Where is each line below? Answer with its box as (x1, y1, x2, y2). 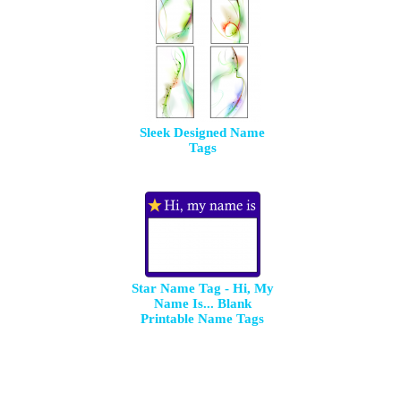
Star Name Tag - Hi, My (131, 281, 274, 295)
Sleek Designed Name (140, 125, 266, 140)
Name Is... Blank (153, 296, 252, 311)
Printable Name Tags (141, 311, 265, 326)
